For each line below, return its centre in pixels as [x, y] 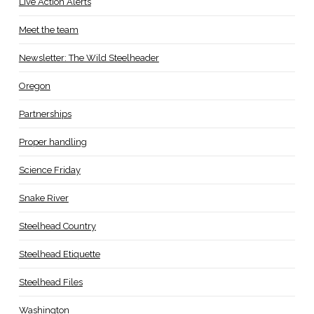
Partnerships [45, 114]
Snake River [43, 198]
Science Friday [49, 170]
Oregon [34, 86]
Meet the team [48, 29]
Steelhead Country [57, 226]
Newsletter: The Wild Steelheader [89, 57]
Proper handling [53, 142]
